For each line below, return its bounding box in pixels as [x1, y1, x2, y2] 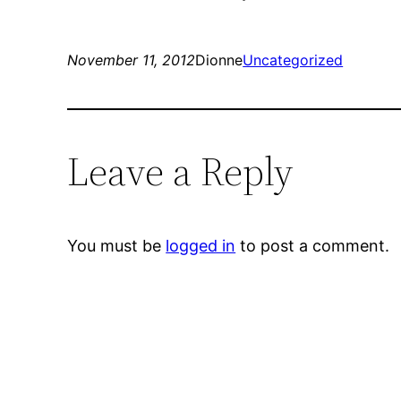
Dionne [195, 51, 243, 70]
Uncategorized [243, 51, 344, 70]
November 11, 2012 [67, 51, 196, 70]
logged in [166, 236, 236, 256]
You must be [67, 236, 166, 256]
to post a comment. [235, 236, 390, 256]
